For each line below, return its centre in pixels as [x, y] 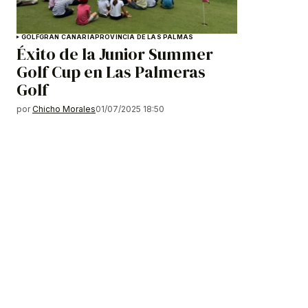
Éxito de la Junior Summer [115, 54]
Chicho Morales [64, 109]
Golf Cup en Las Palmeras [111, 72]
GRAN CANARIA [67, 37]
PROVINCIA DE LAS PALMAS [144, 37]
